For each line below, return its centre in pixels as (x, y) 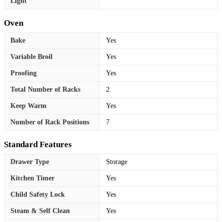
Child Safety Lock (38, 194)
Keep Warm (28, 106)
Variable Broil (31, 56)
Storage (117, 162)
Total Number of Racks (45, 89)
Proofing (24, 73)
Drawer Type (30, 162)
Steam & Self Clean (40, 211)
